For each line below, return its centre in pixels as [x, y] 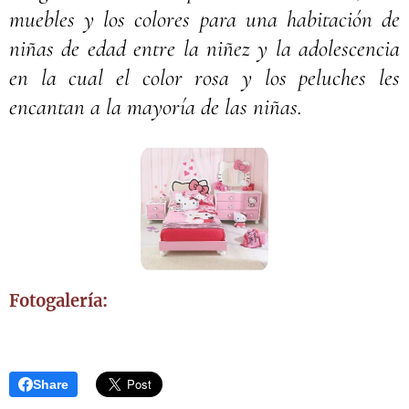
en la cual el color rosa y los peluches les [204, 78]
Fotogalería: [60, 301]
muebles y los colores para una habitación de [204, 19]
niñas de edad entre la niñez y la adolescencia [204, 48]
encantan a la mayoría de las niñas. [156, 107]
